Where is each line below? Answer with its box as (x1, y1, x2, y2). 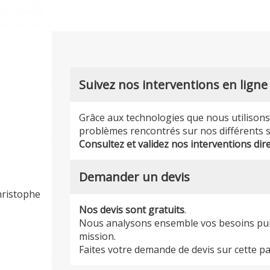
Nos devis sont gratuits (79, 202, 185, 216)
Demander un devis (79, 168, 190, 185)
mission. (79, 229, 116, 243)
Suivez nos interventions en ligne (79, 76, 268, 93)
